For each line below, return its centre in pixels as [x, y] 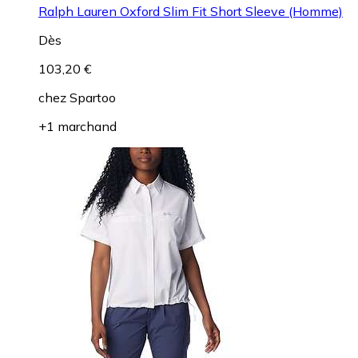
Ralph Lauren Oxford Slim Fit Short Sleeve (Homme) [191, 11]
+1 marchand [78, 126]
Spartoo [93, 97]
